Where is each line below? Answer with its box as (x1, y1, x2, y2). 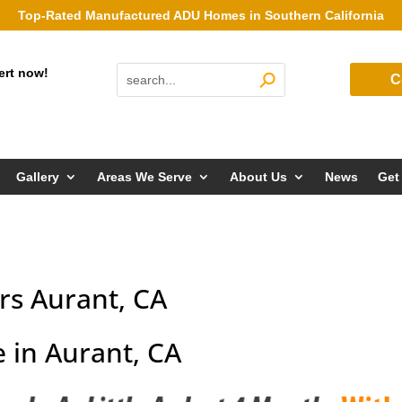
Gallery (16, 170, 59, 185)
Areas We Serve (97, 170, 192, 185)
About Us (230, 170, 287, 185)
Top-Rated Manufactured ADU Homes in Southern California (18, 8, 384, 22)
